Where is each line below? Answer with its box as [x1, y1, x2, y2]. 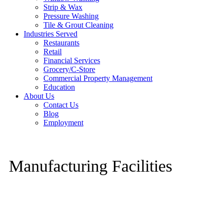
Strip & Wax [43, 3, 82, 11]
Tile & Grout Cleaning [43, 21, 113, 29]
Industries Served [24, 30, 77, 38]
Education [43, 83, 75, 91]
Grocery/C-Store [43, 65, 95, 74]
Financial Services [43, 56, 100, 65]
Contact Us [43, 101, 78, 109]
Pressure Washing [43, 12, 99, 20]
